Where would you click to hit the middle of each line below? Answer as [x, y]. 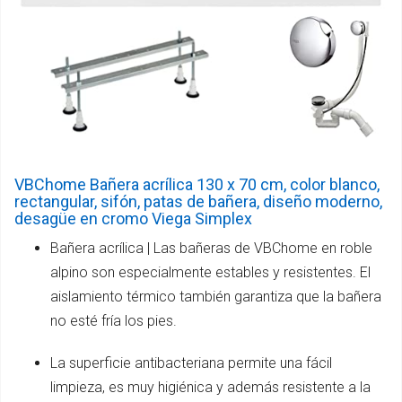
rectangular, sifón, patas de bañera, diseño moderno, [198, 202]
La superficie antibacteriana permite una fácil [191, 363]
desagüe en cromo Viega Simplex [133, 219]
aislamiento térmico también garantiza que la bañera [216, 297]
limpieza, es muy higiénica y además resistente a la [210, 388]
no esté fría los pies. [114, 321]
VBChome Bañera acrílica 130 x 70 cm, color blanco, [197, 185]
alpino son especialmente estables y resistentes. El [210, 273]
